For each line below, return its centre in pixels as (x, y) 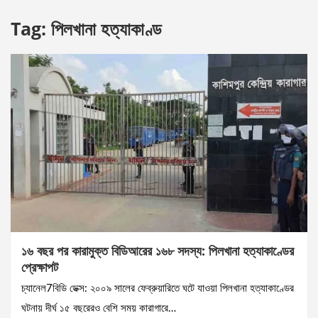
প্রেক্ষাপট (40, 267)
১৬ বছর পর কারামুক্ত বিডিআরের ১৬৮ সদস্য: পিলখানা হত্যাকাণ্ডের (158, 251)
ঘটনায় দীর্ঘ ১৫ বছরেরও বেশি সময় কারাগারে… (99, 309)
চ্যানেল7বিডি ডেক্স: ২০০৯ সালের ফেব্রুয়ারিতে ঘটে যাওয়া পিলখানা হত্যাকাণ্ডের (158, 289)
